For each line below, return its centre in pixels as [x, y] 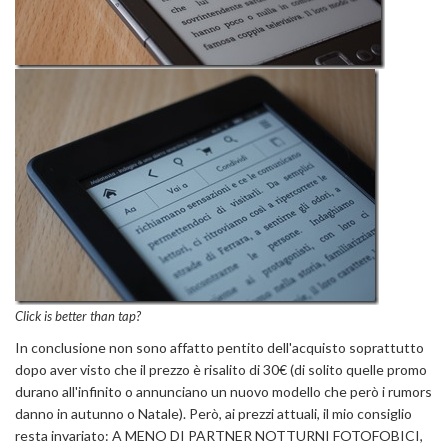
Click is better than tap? [78, 315]
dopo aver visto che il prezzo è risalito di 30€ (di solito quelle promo [221, 369]
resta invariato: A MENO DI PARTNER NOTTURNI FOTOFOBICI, [219, 435]
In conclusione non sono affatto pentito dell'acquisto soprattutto [219, 347]
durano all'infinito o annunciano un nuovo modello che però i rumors [223, 391]
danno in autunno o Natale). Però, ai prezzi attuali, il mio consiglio [213, 413]
